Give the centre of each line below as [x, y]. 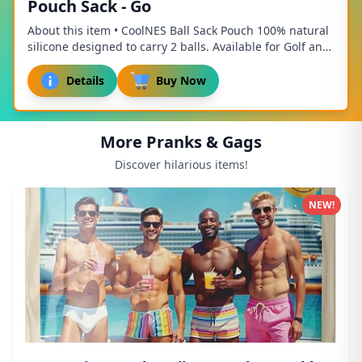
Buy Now [181, 80]
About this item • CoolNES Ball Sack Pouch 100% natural [178, 30]
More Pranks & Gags [181, 142]
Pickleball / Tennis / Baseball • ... [114, 63]
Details [85, 80]
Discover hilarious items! [181, 164]
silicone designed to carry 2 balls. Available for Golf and [179, 46]
